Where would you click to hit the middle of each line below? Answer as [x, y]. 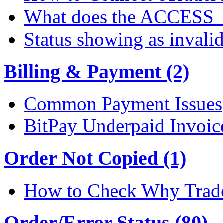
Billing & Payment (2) [97, 71]
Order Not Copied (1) [95, 158]
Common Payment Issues [123, 104]
